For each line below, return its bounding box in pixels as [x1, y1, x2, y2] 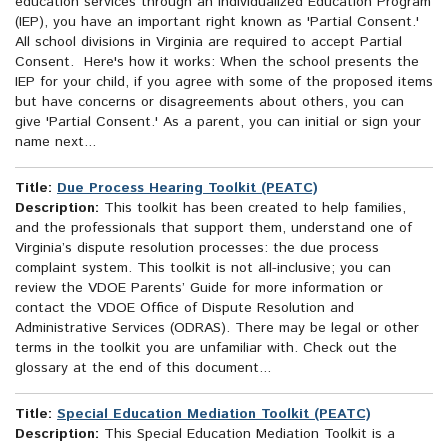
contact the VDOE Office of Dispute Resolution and [15, 298, 354, 319]
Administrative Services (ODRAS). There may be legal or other [15, 318, 419, 339]
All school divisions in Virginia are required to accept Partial [15, 32, 402, 53]
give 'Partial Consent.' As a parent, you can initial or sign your [15, 112, 421, 133]
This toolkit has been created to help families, [99, 198, 406, 219]
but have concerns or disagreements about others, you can [15, 92, 404, 113]
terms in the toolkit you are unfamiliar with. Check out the [15, 338, 397, 359]
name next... [15, 132, 96, 153]
